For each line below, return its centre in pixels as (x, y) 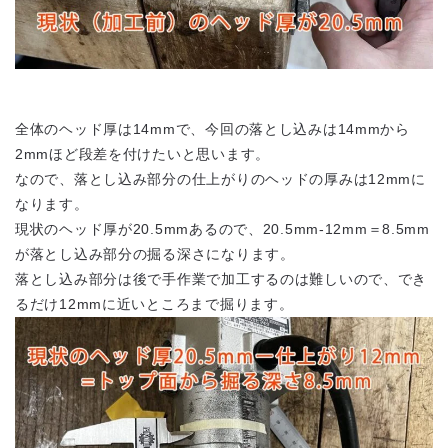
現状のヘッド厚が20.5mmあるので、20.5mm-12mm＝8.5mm (222, 229)
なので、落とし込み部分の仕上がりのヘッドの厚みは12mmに (220, 179)
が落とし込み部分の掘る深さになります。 (155, 254)
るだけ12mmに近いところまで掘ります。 (154, 304)
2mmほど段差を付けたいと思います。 (142, 154)
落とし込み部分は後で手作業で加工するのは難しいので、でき (221, 279)
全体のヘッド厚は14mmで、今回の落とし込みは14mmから (212, 129)
